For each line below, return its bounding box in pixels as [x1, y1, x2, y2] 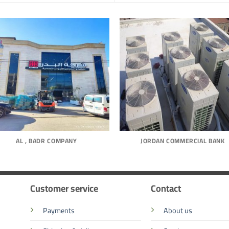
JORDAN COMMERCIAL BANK [140, 134, 225, 147]
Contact [151, 180, 181, 197]
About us [164, 203, 193, 218]
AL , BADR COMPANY [16, 134, 77, 147]
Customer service [30, 180, 98, 197]
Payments [42, 203, 75, 218]
